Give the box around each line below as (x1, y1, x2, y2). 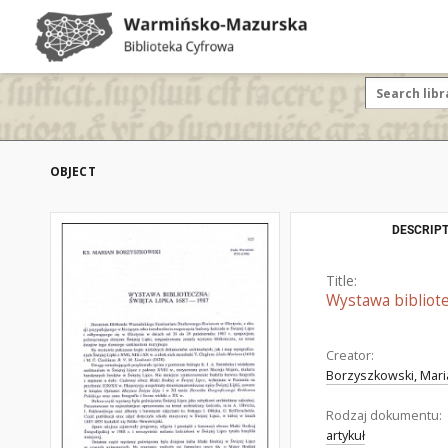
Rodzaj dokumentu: (326, 407, 442, 424)
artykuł (326, 427, 365, 444)
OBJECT (50, 163, 96, 180)
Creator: (326, 347, 374, 364)
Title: (326, 271, 357, 290)
